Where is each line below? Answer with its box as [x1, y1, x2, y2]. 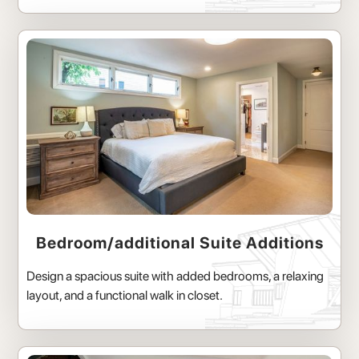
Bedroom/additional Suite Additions [35, 233, 324, 253]
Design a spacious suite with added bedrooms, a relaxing [26, 268, 325, 284]
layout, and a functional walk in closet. [26, 288, 224, 304]
